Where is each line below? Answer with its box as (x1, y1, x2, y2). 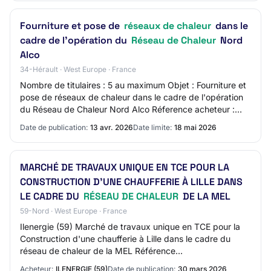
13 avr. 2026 (90, 123, 133, 132)
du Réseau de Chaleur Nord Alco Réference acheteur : (20, 104, 235, 114)
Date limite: (133, 123, 172, 132)
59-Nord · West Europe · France (20, 206, 127, 215)
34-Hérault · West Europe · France (20, 65, 136, 74)
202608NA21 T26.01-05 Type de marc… (20, 116, 183, 126)
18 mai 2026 (174, 123, 217, 132)
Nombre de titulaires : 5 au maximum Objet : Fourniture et (20, 80, 246, 90)
